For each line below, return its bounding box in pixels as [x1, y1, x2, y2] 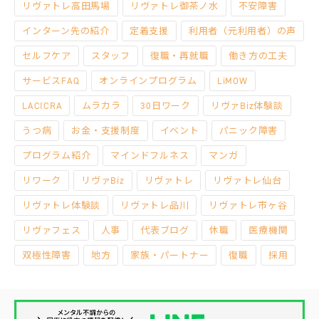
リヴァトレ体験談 [22, 199, 100, 212]
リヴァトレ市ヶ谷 [209, 199, 288, 212]
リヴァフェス [22, 224, 81, 237]
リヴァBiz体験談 [210, 100, 283, 113]
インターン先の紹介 [22, 25, 110, 38]
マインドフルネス [110, 150, 189, 162]
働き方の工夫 [229, 50, 288, 63]
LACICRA [22, 100, 63, 113]
